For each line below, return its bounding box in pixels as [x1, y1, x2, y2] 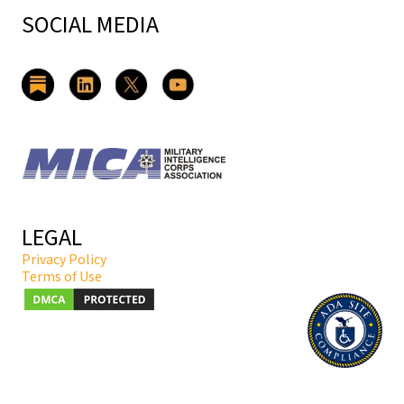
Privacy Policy [22, 250, 106, 271]
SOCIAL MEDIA [22, 8, 159, 42]
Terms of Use [22, 267, 102, 288]
